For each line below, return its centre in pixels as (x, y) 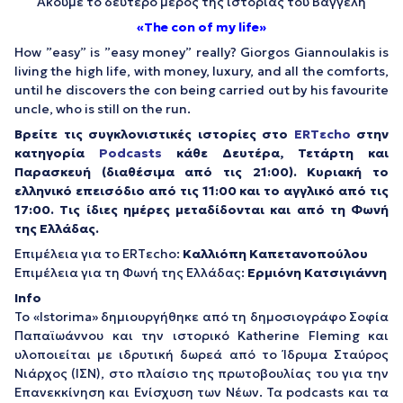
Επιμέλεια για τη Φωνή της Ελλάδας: (131, 273)
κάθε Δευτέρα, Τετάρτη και (282, 153)
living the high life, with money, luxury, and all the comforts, (201, 71)
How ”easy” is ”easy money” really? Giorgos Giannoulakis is (201, 52)
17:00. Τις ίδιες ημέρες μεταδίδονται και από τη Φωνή (201, 210)
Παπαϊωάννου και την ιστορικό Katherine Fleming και (201, 336)
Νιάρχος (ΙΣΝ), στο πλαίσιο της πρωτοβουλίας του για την (201, 373)
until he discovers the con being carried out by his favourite (201, 90)
